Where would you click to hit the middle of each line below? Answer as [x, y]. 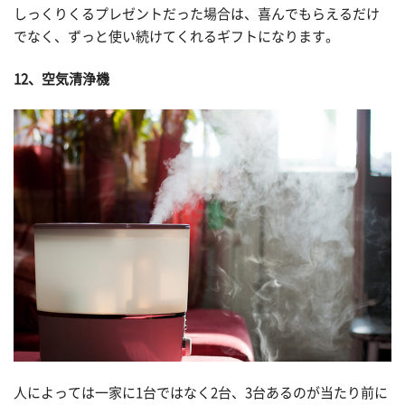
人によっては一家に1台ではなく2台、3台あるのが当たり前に [201, 393]
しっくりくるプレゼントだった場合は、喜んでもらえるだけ [197, 14]
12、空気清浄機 [61, 80]
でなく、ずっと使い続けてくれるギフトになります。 [176, 37]
